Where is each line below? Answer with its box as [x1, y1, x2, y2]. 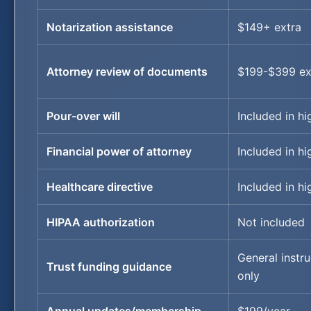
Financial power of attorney [47, 144, 192, 158]
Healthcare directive [47, 180, 153, 194]
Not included [237, 215, 305, 229]
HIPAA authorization [47, 215, 155, 229]
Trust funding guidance [47, 260, 171, 274]
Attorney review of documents [47, 65, 208, 78]
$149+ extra [237, 20, 301, 34]
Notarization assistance [47, 20, 173, 34]
